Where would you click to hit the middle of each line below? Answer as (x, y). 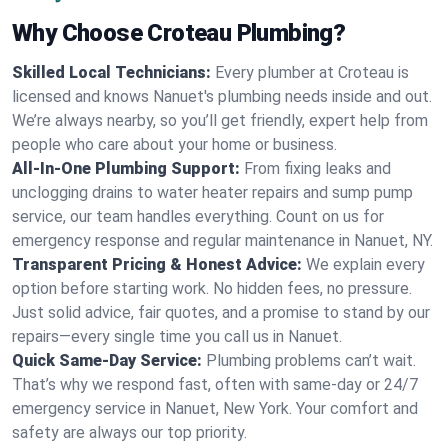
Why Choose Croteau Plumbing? (179, 33)
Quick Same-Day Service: (107, 360)
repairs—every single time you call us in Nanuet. (177, 336)
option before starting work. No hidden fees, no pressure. (212, 288)
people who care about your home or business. (174, 144)
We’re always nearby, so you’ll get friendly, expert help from (220, 120)
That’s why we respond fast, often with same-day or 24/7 (215, 384)
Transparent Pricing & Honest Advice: (157, 264)
